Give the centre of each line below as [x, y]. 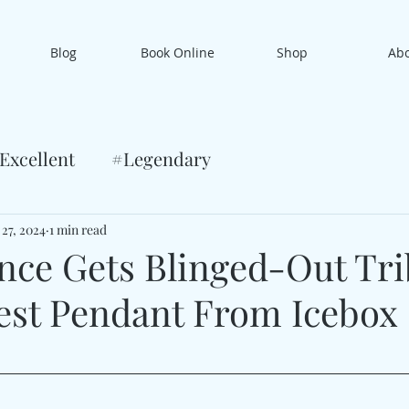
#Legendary [161, 158]
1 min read [78, 229]
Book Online [178, 52]
